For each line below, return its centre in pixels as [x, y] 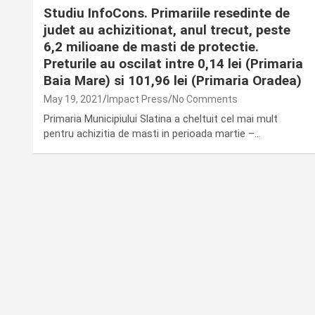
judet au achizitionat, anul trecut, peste [167, 30]
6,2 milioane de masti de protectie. [151, 47]
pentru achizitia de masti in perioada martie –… [152, 134]
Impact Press [137, 99]
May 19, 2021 [73, 99]
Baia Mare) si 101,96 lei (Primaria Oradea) [173, 81]
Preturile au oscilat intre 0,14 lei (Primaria [173, 64]
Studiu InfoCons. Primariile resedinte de [167, 13]
